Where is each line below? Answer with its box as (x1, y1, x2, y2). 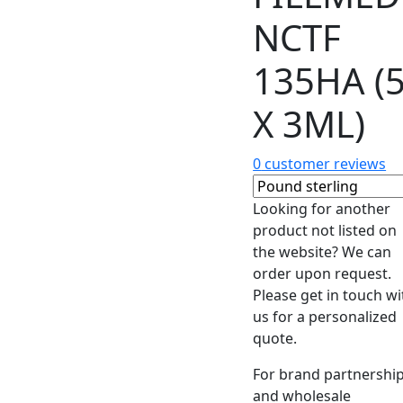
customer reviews (261, 154, 387, 174)
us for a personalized (253, 307, 398, 327)
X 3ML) (253, 99, 366, 148)
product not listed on (253, 220, 398, 240)
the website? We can (253, 242, 392, 262)
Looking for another (253, 199, 391, 219)
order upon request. (253, 264, 392, 283)
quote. (253, 328, 298, 348)
